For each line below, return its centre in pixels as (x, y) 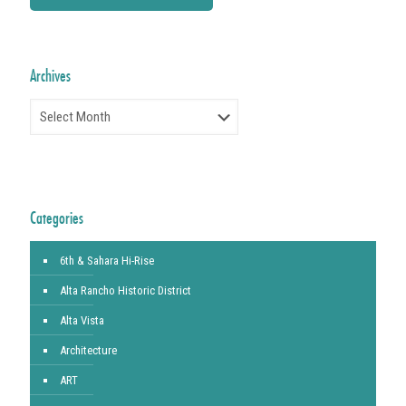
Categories (57, 217)
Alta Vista (82, 320)
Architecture (88, 350)
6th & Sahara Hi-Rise (107, 261)
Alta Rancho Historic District (126, 290)
